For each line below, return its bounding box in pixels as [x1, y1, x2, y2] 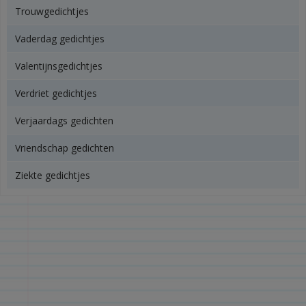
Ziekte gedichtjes [15, 169, 90, 182]
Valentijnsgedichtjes [15, 59, 102, 72]
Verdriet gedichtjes [15, 87, 97, 100]
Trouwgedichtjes [15, 5, 89, 18]
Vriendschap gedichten [15, 141, 114, 154]
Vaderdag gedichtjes [15, 32, 105, 45]
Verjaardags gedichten [15, 114, 113, 127]
